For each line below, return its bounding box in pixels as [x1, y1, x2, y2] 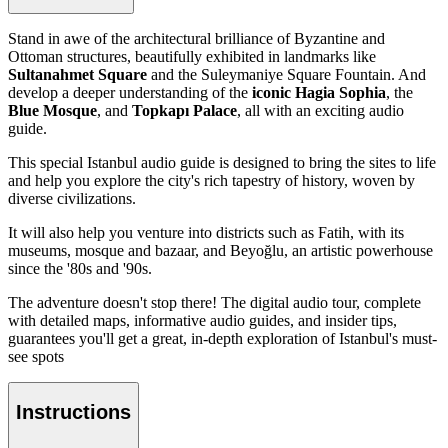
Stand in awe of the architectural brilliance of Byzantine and [8, 29, 385, 47]
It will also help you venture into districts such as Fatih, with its [8, 223, 404, 241]
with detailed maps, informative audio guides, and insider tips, [8, 311, 397, 329]
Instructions [16, 401, 131, 424]
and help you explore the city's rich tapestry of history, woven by [8, 171, 415, 189]
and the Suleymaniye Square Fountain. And [147, 65, 426, 83]
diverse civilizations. [8, 189, 136, 207]
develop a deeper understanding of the [8, 83, 252, 101]
